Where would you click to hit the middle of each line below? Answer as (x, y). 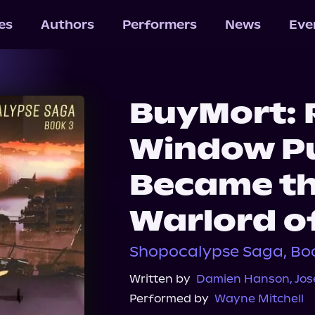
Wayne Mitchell (259, 298)
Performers (159, 25)
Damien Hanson (243, 279)
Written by (160, 279)
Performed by (169, 298)
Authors (67, 25)
